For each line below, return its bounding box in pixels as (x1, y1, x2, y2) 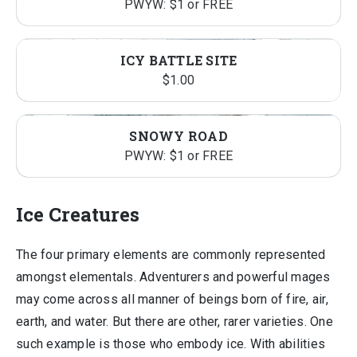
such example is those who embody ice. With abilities (16, 336, 325, 351)
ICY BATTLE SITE (120, 52, 237, 69)
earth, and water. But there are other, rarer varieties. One (16, 314, 333, 329)
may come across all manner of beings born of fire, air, (16, 292, 328, 307)
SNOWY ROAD (129, 127, 228, 144)
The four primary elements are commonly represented (16, 247, 326, 262)
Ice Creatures (16, 202, 139, 227)
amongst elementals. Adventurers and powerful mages (16, 269, 331, 284)
